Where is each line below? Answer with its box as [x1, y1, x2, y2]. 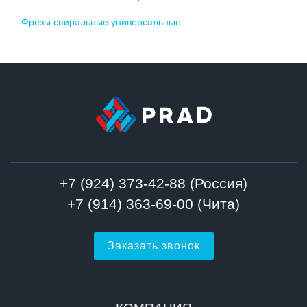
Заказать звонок [107, 239, 200, 251]
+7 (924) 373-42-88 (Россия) [60, 175, 247, 191]
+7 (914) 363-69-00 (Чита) [67, 195, 240, 212]
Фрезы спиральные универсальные [21, 16, 181, 28]
